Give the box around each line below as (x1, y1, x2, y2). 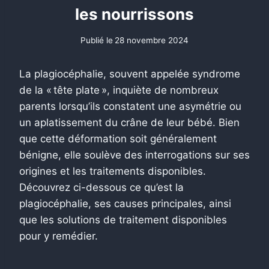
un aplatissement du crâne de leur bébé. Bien (19, 116, 240, 128)
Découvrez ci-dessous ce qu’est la (19, 181, 184, 193)
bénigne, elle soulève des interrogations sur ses (19, 148, 250, 161)
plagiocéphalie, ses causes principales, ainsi (19, 197, 231, 210)
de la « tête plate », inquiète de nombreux (19, 83, 219, 96)
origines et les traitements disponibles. (19, 165, 206, 177)
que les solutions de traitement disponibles (19, 213, 227, 226)
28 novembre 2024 (115, 35, 189, 45)
